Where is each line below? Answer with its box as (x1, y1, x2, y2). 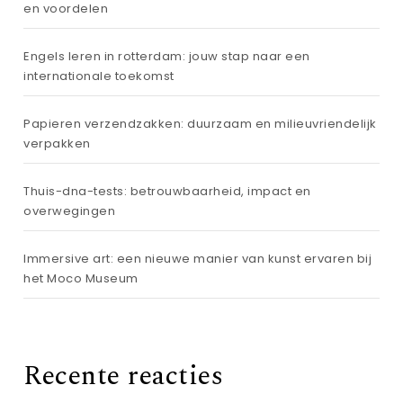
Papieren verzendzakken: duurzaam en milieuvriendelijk (23, 115, 377, 132)
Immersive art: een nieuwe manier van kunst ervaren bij (23, 250, 372, 267)
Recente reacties (23, 355, 224, 397)
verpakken (23, 135, 91, 152)
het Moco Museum (23, 270, 139, 287)
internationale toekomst (23, 67, 175, 85)
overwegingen (23, 202, 116, 219)
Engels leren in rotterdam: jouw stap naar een (23, 48, 310, 65)
